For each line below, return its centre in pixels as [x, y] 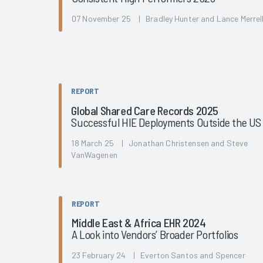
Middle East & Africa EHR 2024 [139, 223]
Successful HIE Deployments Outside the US [166, 122]
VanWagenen [94, 154]
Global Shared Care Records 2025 [145, 110]
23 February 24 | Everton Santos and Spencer [159, 255]
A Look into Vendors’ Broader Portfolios [155, 235]
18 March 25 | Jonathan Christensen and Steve [160, 143]
